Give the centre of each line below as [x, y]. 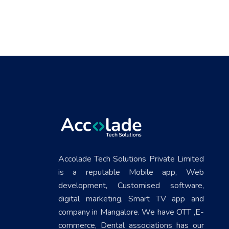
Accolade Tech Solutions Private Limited [131, 159]
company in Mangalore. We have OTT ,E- [131, 212]
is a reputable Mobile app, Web [131, 172]
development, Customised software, [131, 185]
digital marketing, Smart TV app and [131, 199]
